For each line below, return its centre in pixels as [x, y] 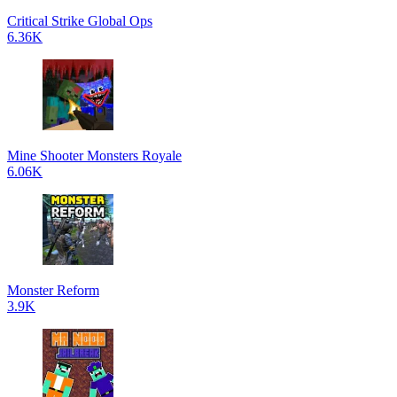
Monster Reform [53, 290]
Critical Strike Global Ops [80, 21]
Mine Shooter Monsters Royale [94, 156]
